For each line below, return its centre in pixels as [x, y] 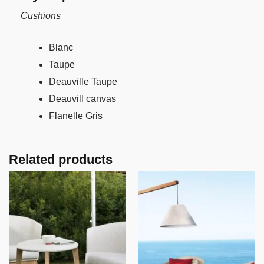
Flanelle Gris [76, 116]
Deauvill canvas [82, 99]
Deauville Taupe [83, 82]
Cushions [41, 15]
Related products [61, 160]
